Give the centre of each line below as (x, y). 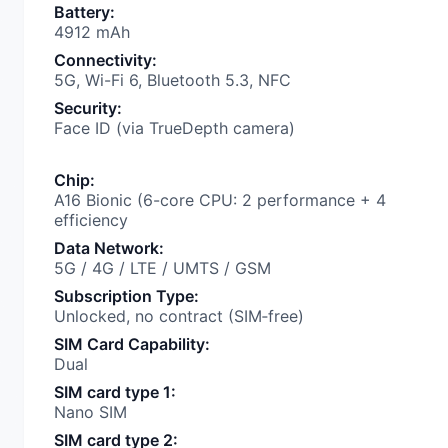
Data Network (106, 248)
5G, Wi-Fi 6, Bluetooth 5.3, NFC (172, 80)
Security (85, 108)
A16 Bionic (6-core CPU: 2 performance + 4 (220, 200)
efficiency (91, 220)
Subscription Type (124, 296)
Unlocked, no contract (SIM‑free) (179, 316)
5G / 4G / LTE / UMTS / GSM (162, 268)
